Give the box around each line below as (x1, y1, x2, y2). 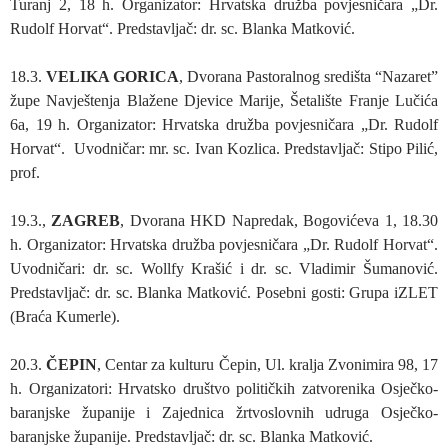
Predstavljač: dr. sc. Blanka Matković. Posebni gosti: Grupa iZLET (10, 283, 438, 301)
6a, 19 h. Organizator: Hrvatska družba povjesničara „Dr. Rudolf (10, 115, 438, 133)
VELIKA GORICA (46, 67, 179, 85)
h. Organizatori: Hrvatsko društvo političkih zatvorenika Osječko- (10, 379, 438, 397)
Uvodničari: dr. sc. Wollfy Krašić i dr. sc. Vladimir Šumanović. (10, 259, 438, 277)
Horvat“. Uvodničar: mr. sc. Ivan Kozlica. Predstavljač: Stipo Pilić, (10, 139, 438, 157)
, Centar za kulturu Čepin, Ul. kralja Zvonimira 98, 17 (97, 355, 439, 373)
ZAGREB (51, 211, 121, 229)
